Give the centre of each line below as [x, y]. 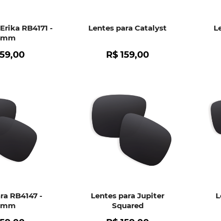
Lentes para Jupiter [128, 196]
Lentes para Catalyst [128, 28]
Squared [128, 206]
